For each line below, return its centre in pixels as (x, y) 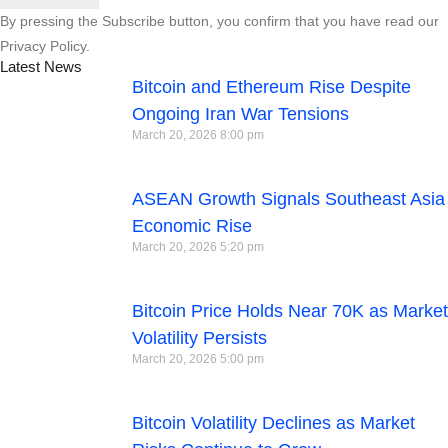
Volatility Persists (199, 338)
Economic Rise (192, 226)
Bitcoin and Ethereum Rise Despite (271, 87)
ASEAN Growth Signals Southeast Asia (288, 199)
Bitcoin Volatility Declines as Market (273, 423)
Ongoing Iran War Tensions (240, 114)
